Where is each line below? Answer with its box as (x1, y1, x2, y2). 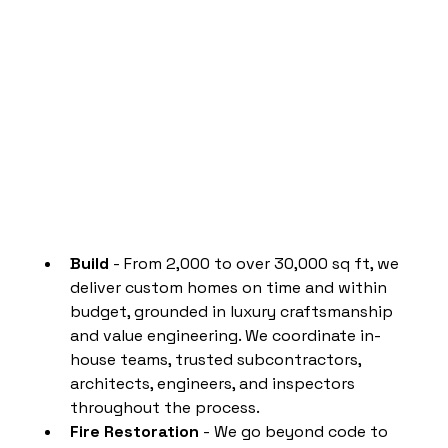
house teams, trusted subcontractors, (70, 348, 365, 370)
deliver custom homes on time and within (70, 276, 391, 298)
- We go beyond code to (199, 420, 392, 442)
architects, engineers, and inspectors (70, 372, 359, 394)
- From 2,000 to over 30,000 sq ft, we (109, 252, 403, 274)
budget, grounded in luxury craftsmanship (70, 300, 397, 322)
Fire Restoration (70, 420, 199, 442)
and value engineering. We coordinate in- (70, 324, 381, 346)
